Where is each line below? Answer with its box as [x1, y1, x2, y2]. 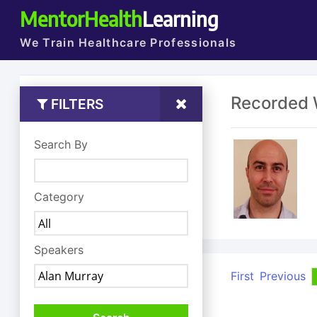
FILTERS [47, 96, 103, 113]
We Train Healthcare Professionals [20, 35, 237, 50]
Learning [142, 6, 219, 31]
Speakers [34, 242, 84, 257]
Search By [34, 137, 88, 151]
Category [34, 190, 85, 204]
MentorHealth [20, 6, 143, 31]
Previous [259, 269, 306, 283]
